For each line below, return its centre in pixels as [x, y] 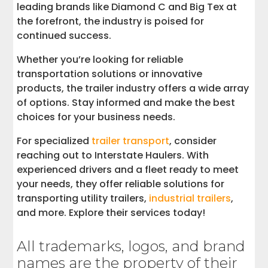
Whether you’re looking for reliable [100, 59]
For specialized [54, 141]
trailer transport [131, 141]
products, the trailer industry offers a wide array [133, 88]
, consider [193, 141]
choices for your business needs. [96, 117]
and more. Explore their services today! [111, 212]
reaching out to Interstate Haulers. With [113, 155]
